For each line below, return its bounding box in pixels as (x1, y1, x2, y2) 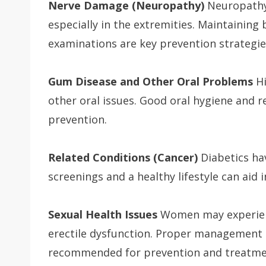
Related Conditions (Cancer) (48, 150, 198, 165)
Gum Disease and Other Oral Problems (48, 74, 253, 89)
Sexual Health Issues (48, 207, 157, 222)
